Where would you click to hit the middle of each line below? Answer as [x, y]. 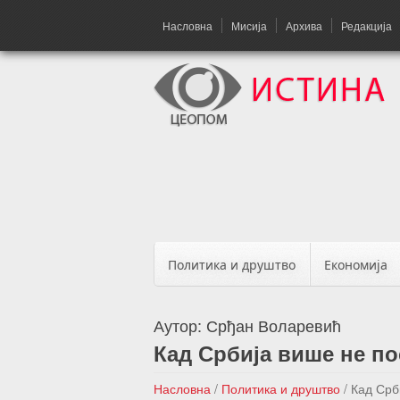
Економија [356, 265]
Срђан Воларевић [274, 325]
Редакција [367, 25]
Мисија [249, 25]
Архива [304, 25]
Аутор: [180, 325]
